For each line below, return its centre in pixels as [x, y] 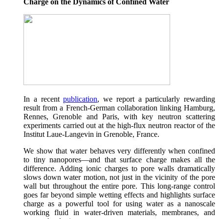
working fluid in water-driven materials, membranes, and [119, 213]
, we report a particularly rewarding [156, 99]
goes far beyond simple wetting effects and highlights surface [119, 195]
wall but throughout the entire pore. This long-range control [119, 186]
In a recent [44, 99]
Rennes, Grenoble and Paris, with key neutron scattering [119, 117]
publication [80, 99]
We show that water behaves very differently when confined [119, 151]
